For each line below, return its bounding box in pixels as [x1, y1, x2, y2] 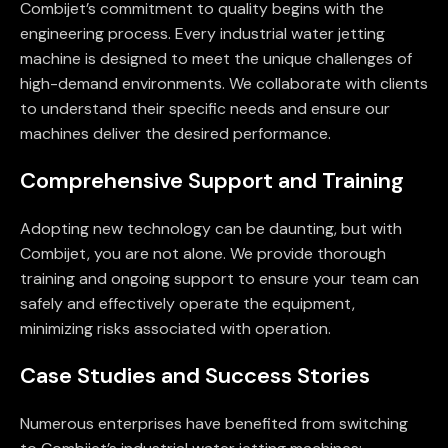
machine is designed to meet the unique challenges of [20, 48, 412, 70]
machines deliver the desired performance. [20, 123, 331, 145]
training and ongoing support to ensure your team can [20, 268, 419, 290]
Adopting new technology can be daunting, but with [20, 218, 402, 240]
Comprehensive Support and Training [20, 166, 404, 196]
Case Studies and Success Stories [20, 361, 370, 391]
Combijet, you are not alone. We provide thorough [20, 243, 386, 265]
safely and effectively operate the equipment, [20, 293, 355, 315]
